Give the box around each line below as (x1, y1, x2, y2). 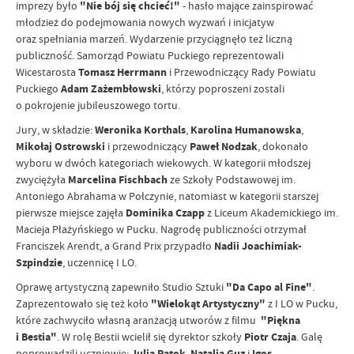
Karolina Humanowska (188, 122, 301, 137)
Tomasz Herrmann (78, 65, 167, 80)
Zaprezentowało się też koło (16, 296, 151, 311)
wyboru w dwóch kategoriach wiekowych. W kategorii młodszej (16, 156, 311, 170)
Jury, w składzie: (16, 122, 92, 137)
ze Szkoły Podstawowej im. (168, 172, 296, 186)
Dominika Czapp (126, 205, 205, 220)
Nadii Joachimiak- (214, 239, 302, 254)
